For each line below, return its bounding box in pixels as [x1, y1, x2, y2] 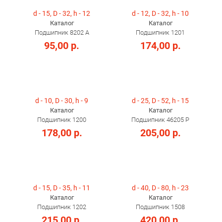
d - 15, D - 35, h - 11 [33, 184, 90, 192]
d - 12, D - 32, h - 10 [132, 9, 189, 17]
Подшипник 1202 [37, 203, 86, 211]
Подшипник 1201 [136, 29, 185, 36]
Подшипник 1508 [136, 203, 185, 211]
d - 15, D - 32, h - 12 [33, 9, 90, 17]
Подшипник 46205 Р [131, 116, 189, 123]
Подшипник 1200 [37, 116, 86, 123]
